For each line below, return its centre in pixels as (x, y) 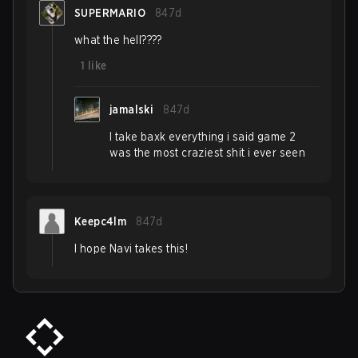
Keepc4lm (101, 221)
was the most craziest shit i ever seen (208, 153)
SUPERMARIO (110, 13)
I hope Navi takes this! (131, 249)
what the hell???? (118, 40)
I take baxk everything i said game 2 (203, 137)
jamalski (132, 109)
